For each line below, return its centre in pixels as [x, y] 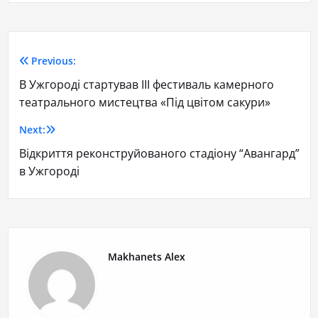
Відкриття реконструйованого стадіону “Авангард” [159, 154]
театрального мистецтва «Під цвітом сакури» [144, 103]
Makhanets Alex [146, 257]
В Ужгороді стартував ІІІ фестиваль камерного [146, 85]
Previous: [54, 61]
